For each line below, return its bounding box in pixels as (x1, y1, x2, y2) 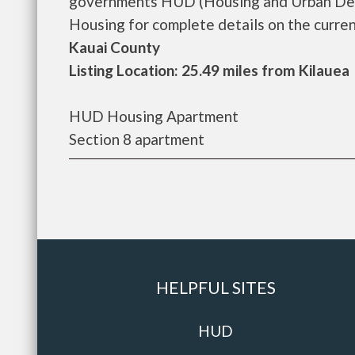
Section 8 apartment (69, 130, 204, 148)
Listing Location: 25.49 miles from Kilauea (69, 61, 349, 79)
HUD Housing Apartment (69, 107, 239, 125)
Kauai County (69, 38, 160, 56)
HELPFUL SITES (155, 277, 276, 297)
